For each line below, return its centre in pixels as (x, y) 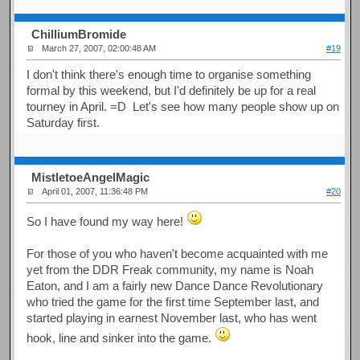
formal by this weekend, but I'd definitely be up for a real (172, 90)
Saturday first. (63, 122)
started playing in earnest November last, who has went (172, 317)
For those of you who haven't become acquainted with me (178, 253)
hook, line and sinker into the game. (121, 337)
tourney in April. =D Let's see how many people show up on (183, 106)
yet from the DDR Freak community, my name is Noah (170, 269)
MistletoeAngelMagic (91, 178)
